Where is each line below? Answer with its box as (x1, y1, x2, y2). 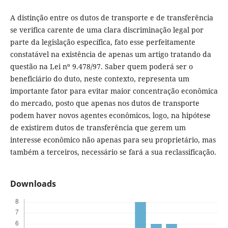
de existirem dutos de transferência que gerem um (10, 123, 186, 132)
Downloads (10, 178, 56, 190)
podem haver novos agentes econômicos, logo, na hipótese (10, 110, 211, 120)
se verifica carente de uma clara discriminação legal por (10, 25, 204, 35)
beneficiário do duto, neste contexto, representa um (10, 74, 189, 83)
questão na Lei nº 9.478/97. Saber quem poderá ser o (10, 62, 193, 71)
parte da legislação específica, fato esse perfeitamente (10, 37, 195, 47)
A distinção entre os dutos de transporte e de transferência (10, 13, 213, 22)
